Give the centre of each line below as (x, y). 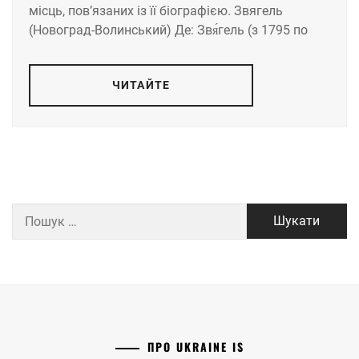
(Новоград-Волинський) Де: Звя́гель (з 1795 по (168, 30)
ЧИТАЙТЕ (141, 85)
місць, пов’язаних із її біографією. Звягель (156, 11)
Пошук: (33, 212)
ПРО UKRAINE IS (196, 347)
